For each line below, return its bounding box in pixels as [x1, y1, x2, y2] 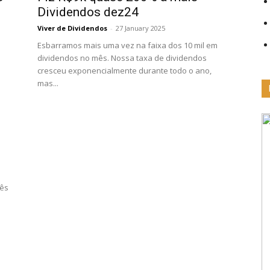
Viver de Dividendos [37, 24, 107, 33]
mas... [37, 78, 58, 89]
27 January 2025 [116, 24, 165, 33]
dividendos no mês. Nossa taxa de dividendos [37, 52, 207, 63]
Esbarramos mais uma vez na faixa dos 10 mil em [37, 40, 218, 51]
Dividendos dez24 [37, 5, 139, 19]
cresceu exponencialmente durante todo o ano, [37, 65, 212, 76]
